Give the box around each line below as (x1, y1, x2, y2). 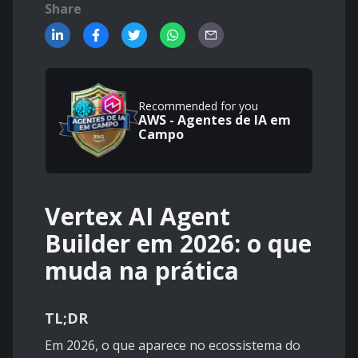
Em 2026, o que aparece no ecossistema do (45, 336, 300, 355)
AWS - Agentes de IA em (138, 111, 291, 129)
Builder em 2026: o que (45, 227, 312, 261)
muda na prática (45, 254, 239, 288)
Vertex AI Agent (45, 200, 230, 233)
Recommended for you (138, 98, 258, 113)
